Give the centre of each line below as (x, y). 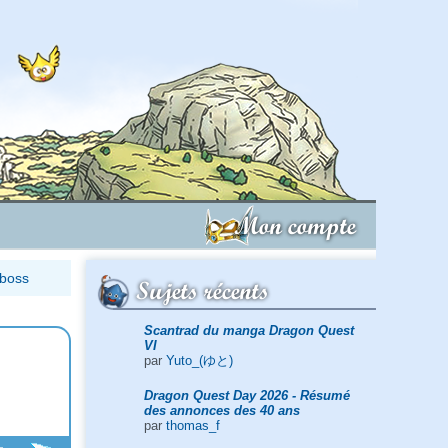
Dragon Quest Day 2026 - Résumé (246, 395)
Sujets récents (202, 290)
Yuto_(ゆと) (199, 360)
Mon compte (295, 225)
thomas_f (192, 425)
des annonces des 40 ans (221, 410)
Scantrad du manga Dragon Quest (248, 330)
